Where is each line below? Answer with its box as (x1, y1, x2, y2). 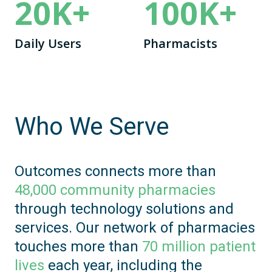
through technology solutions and (15, 200, 234, 217)
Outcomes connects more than (15, 162, 216, 180)
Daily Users (15, 35, 81, 52)
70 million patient (142, 237, 256, 255)
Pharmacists (143, 35, 217, 52)
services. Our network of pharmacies (15, 219, 255, 236)
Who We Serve (15, 112, 169, 141)
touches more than (15, 237, 142, 255)
